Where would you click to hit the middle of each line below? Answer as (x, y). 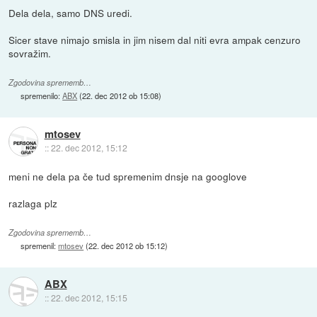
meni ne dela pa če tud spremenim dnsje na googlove (128, 177)
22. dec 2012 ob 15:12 (127, 246)
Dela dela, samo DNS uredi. (71, 13)
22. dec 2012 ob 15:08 (121, 96)
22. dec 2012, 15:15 (89, 298)
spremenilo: (42, 96)
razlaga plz (33, 203)
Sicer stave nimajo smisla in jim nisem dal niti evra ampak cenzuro (155, 40)
